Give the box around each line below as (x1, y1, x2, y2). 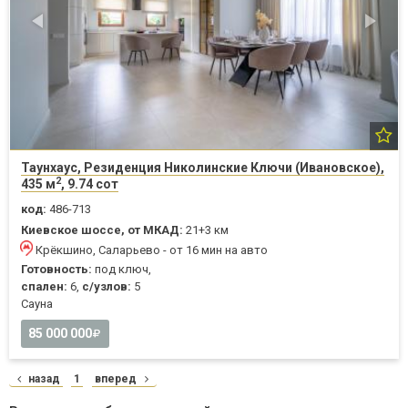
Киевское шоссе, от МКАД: (21, 223, 183, 238)
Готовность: (21, 262, 92, 277)
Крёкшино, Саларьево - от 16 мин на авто (36, 243, 268, 258)
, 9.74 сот (61, 177, 118, 192)
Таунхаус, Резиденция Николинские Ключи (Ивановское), (21, 160, 384, 176)
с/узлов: (82, 280, 131, 294)
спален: (21, 280, 67, 294)
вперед (95, 372, 140, 386)
